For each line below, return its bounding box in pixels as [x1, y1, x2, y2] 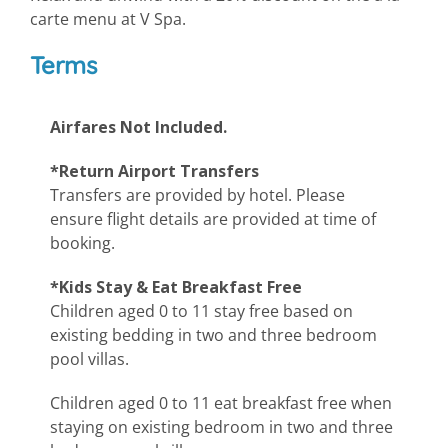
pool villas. [50, 347, 129, 370]
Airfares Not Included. [50, 115, 227, 138]
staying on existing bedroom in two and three [50, 415, 393, 438]
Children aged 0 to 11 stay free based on [50, 299, 353, 322]
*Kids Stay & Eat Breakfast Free [50, 275, 302, 298]
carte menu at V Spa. [30, 7, 186, 30]
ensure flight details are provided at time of [50, 207, 376, 230]
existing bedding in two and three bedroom [50, 323, 377, 346]
